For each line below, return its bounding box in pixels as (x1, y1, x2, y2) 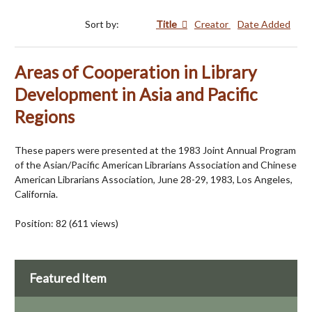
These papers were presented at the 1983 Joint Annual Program (15, 144, 296, 157)
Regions (15, 107, 75, 127)
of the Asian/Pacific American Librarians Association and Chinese (15, 159, 297, 171)
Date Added (237, 18, 290, 31)
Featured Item (29, 270, 107, 286)
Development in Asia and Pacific (15, 84, 258, 105)
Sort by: (85, 18, 121, 31)
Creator (194, 18, 231, 31)
